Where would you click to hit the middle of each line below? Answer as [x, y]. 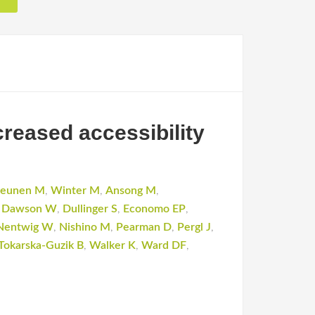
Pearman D [144, 227]
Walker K [112, 245]
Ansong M [131, 191]
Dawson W [29, 209]
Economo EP [154, 209]
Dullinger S [90, 209]
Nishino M [85, 227]
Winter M [75, 191]
